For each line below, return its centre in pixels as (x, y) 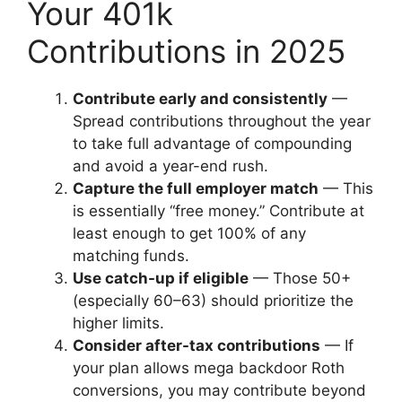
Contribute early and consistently (200, 99)
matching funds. (131, 256)
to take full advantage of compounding (212, 144)
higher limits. (118, 323)
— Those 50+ (300, 278)
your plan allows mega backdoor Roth (209, 368)
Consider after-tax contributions (197, 345)
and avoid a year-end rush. (170, 166)
